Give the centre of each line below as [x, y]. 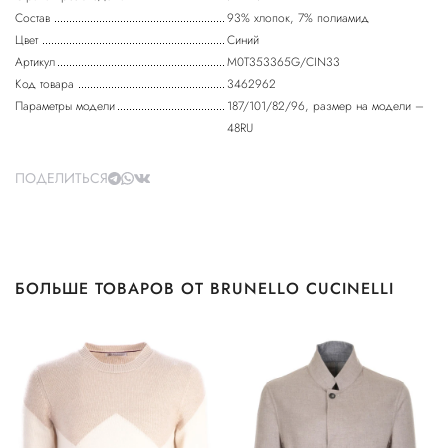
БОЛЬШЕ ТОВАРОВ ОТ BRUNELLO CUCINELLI [204, 289]
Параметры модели [65, 106]
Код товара [44, 84]
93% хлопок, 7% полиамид [298, 18]
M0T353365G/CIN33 [283, 62]
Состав [32, 18]
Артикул [35, 62]
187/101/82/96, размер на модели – [325, 106]
